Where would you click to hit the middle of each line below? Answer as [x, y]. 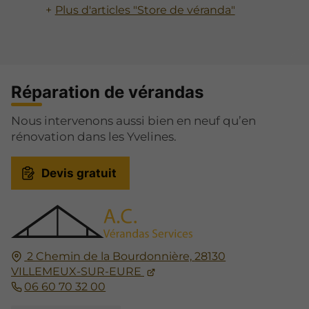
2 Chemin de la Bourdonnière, [110, 257]
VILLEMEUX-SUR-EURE [76, 272]
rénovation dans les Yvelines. [94, 136]
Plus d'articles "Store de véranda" [145, 10]
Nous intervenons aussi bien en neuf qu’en [133, 120]
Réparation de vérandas [107, 92]
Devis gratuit [79, 173]
